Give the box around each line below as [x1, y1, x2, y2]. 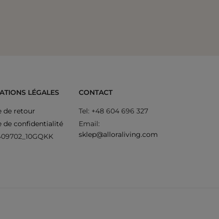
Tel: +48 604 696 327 [78, 106, 148, 115]
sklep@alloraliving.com [78, 130, 158, 139]
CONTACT [78, 88, 112, 97]
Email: [78, 119, 100, 128]
